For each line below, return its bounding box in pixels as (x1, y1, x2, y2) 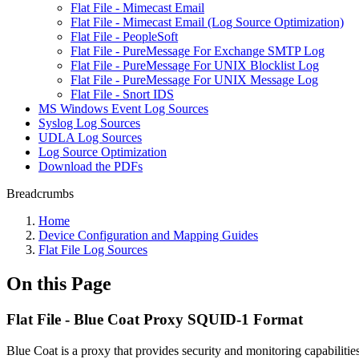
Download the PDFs (38, 159, 143, 173)
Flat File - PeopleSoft (71, 30, 178, 43)
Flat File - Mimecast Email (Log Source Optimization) (71, 15, 344, 29)
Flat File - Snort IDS (71, 87, 174, 101)
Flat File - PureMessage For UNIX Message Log (71, 73, 318, 87)
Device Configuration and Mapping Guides (38, 228, 258, 242)
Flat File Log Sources (38, 243, 147, 256)
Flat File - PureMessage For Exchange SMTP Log (71, 44, 325, 58)
